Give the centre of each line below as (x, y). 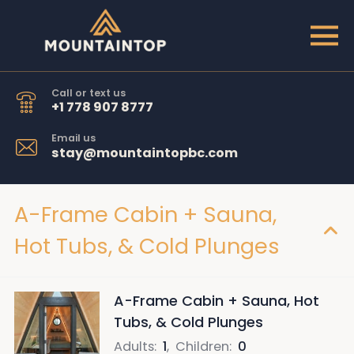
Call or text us (88, 93)
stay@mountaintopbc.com (145, 153)
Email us (73, 138)
